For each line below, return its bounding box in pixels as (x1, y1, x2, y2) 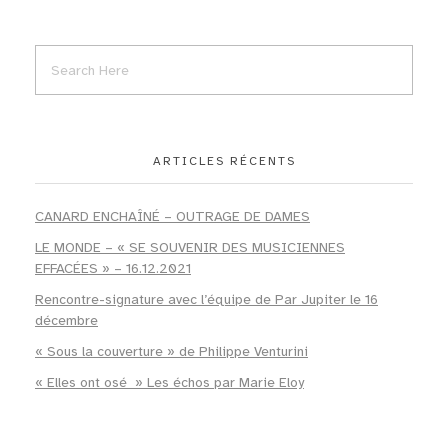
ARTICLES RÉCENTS (152, 154, 296, 169)
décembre (35, 311, 98, 329)
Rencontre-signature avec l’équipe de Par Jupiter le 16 (35, 290, 378, 308)
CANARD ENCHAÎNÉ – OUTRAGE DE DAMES (35, 208, 310, 226)
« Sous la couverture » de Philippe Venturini (35, 342, 308, 360)
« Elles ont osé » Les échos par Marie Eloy (35, 373, 304, 391)
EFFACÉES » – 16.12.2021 (35, 260, 191, 278)
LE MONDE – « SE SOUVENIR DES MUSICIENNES (35, 239, 345, 257)
